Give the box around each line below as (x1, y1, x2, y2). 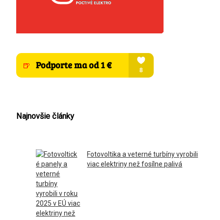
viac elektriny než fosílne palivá (87, 160, 183, 168)
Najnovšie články (16, 111, 75, 121)
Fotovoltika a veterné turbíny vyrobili (87, 150, 198, 159)
